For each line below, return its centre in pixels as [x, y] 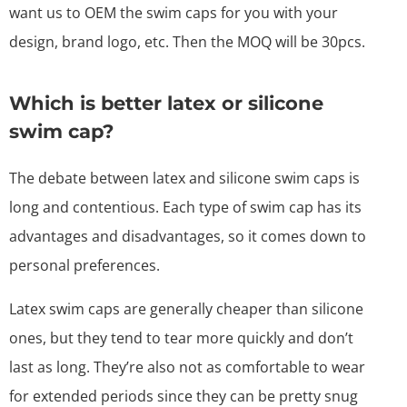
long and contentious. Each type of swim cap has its [185, 207]
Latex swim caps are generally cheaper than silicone [186, 308]
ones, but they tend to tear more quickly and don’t [181, 338]
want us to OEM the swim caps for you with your [174, 12]
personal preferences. [84, 265]
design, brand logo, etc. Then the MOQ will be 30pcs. [187, 41]
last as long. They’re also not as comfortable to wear [187, 367]
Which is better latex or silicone [166, 103]
